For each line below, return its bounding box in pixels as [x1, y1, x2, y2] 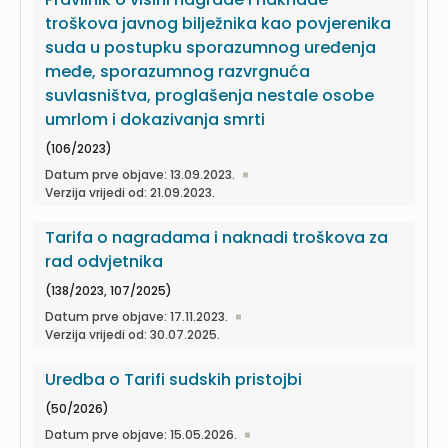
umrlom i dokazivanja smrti [45, 108, 265, 131]
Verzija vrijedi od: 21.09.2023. [45, 184, 215, 201]
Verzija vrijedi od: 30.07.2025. [45, 326, 220, 343]
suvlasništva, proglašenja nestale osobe [45, 84, 374, 107]
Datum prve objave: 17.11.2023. [45, 308, 228, 325]
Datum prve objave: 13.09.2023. [45, 166, 235, 183]
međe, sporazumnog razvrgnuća [45, 60, 310, 83]
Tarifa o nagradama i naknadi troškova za [45, 226, 388, 249]
